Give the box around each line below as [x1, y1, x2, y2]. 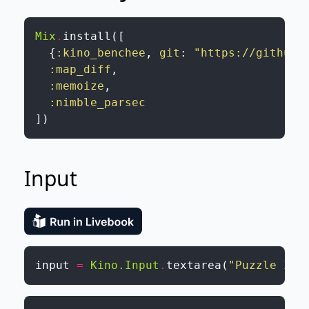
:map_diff [48, 63, 111, 76]
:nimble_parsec [48, 96, 146, 109]
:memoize [48, 79, 104, 92]
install [62, 30, 111, 43]
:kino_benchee [55, 46, 146, 59]
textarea [166, 259, 221, 272]
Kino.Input [90, 259, 159, 272]
